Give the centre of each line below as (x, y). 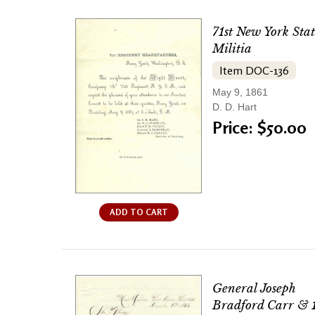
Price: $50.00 (259, 128)
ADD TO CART (139, 212)
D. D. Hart (234, 107)
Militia (232, 49)
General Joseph (254, 289)
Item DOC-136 (254, 71)
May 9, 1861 (240, 92)
